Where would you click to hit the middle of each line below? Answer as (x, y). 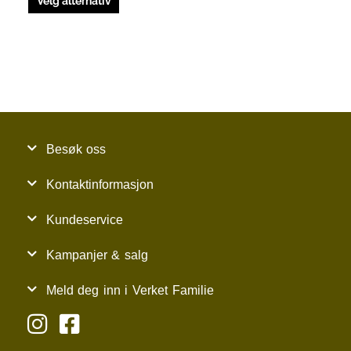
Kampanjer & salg (97, 255)
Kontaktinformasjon (100, 184)
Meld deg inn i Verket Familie (130, 290)
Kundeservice (84, 219)
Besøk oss (76, 149)
